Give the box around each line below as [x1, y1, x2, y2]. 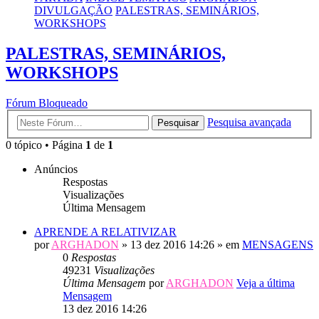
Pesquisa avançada [207, 115, 291, 128]
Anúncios [34, 162, 78, 175]
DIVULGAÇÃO [34, 4, 113, 17]
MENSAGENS [242, 238, 313, 251]
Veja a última [236, 276, 295, 289]
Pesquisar [157, 117, 199, 128]
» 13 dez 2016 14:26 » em [119, 238, 242, 251]
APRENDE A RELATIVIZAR [34, 225, 177, 238]
